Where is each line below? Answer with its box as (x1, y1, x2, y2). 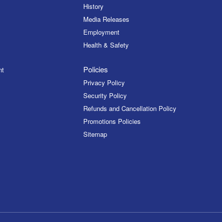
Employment (83, 27, 120, 37)
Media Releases (83, 14, 130, 24)
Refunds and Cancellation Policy (83, 103, 177, 113)
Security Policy (83, 90, 127, 100)
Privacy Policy (83, 77, 125, 87)
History (83, 1, 104, 11)
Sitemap (83, 129, 108, 139)
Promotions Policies (83, 116, 141, 126)
